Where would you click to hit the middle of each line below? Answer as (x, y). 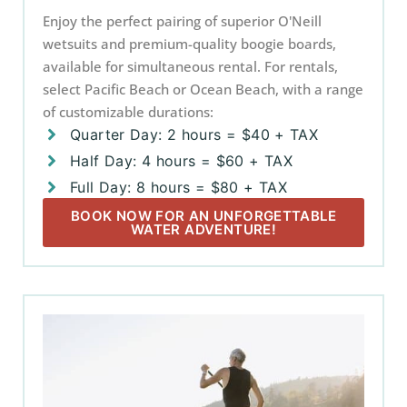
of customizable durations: (128, 112)
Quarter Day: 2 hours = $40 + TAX (194, 134)
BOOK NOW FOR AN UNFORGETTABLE (203, 216)
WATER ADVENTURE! (203, 229)
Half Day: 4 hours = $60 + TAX (182, 161)
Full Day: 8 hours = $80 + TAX (179, 187)
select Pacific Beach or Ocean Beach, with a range (203, 89)
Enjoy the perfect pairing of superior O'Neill (182, 21)
